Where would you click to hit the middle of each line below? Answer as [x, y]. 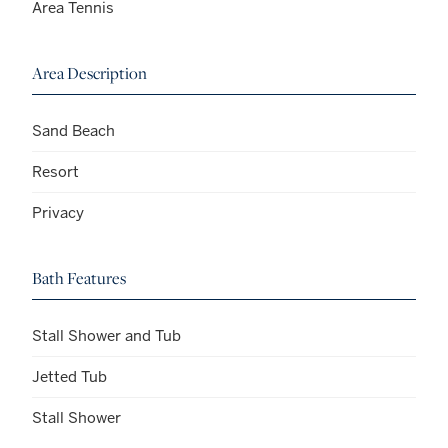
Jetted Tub [69, 376]
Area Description [89, 72]
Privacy [58, 212]
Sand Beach [73, 130]
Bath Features [79, 277]
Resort [55, 171]
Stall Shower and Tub [106, 335]
